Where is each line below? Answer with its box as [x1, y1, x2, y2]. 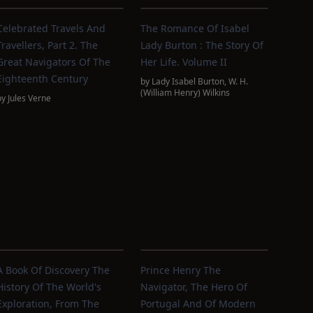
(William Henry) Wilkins [140, 87, 231, 99]
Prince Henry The [140, 263, 221, 277]
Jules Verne [7, 92, 51, 104]
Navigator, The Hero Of [140, 280, 248, 293]
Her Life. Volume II [140, 55, 228, 68]
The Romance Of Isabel [140, 22, 250, 35]
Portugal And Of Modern [140, 297, 256, 310]
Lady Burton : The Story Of [140, 38, 264, 52]
